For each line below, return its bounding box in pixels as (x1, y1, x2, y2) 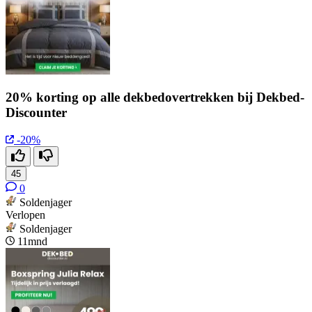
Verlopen (6, 209, 45, 221)
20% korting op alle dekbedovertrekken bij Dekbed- (6, 90, 304, 105)
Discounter (6, 105, 67, 120)
